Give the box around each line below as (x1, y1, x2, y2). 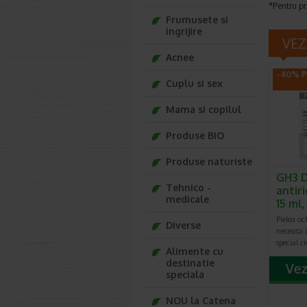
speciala (166, 269, 204, 280)
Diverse (166, 219, 201, 231)
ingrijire (166, 25, 202, 37)
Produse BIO (166, 130, 224, 141)
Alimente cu (166, 245, 223, 257)
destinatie (166, 257, 214, 269)
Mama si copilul (166, 103, 241, 115)
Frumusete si (166, 14, 228, 25)
